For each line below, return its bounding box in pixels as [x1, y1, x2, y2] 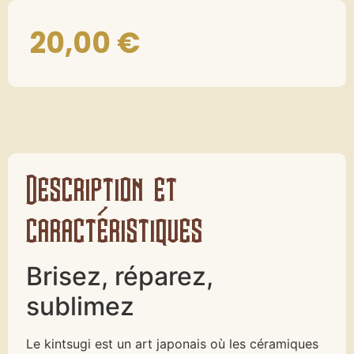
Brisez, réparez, [26, 261, 214, 292]
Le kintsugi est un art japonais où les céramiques [26, 336, 319, 352]
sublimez [26, 291, 135, 322]
